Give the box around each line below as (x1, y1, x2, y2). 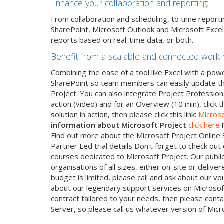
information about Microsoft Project (51, 119, 186, 130)
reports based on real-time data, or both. (51, 34, 193, 45)
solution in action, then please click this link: (51, 109, 198, 119)
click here (188, 119, 220, 130)
